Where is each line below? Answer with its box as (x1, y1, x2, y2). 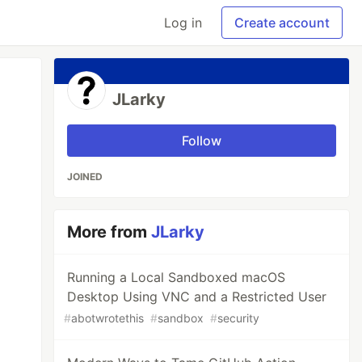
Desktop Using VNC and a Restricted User (67, 288, 327, 305)
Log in (164, 15, 202, 31)
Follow (182, 133, 222, 149)
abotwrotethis (71, 311, 145, 325)
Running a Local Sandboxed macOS (67, 269, 286, 285)
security (217, 311, 260, 325)
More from (67, 222, 152, 242)
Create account (234, 15, 330, 31)
